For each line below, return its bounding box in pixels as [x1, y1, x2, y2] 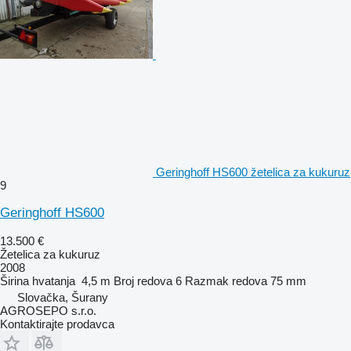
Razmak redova [185, 273, 267, 288]
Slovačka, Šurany [17, 290, 108, 304]
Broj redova [114, 273, 172, 288]
